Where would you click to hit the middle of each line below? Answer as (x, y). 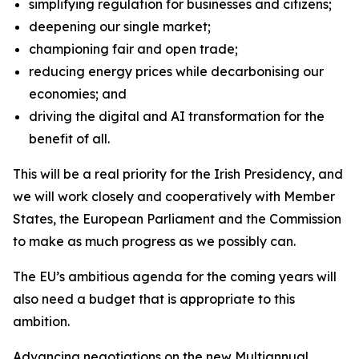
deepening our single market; (120, 26)
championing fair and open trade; (133, 49)
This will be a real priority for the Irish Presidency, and (178, 174)
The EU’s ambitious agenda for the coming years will (175, 276)
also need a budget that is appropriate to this (154, 299)
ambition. (41, 321)
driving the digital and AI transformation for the (177, 116)
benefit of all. (69, 139)
